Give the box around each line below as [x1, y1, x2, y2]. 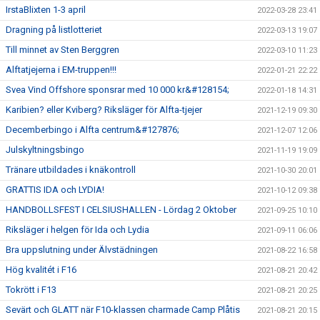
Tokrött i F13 [6, 284, 56, 296]
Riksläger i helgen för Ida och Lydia [6, 224, 149, 236]
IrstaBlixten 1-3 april [6, 4, 86, 16]
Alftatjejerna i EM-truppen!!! [6, 64, 116, 76]
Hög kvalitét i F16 [6, 264, 76, 276]
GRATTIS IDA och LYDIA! [6, 184, 104, 196]
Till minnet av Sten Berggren [6, 44, 119, 56]
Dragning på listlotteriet [6, 24, 102, 36]
